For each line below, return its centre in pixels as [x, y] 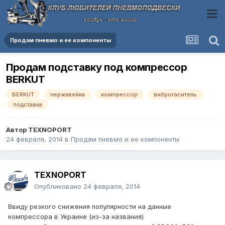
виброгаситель [175, 95]
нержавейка [68, 95]
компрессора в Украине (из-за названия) [76, 217]
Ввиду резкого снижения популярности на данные [90, 207]
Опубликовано [59, 187]
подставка [28, 105]
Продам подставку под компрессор [97, 68]
